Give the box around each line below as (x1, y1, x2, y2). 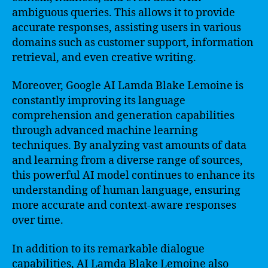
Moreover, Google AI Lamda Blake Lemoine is (12, 79, 243, 93)
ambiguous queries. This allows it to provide (12, 5, 235, 20)
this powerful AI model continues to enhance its (12, 169, 255, 182)
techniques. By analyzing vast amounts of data (12, 139, 246, 153)
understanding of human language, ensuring (12, 184, 240, 197)
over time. (12, 214, 63, 227)
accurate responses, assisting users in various (12, 20, 241, 35)
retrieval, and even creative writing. (12, 50, 196, 65)
